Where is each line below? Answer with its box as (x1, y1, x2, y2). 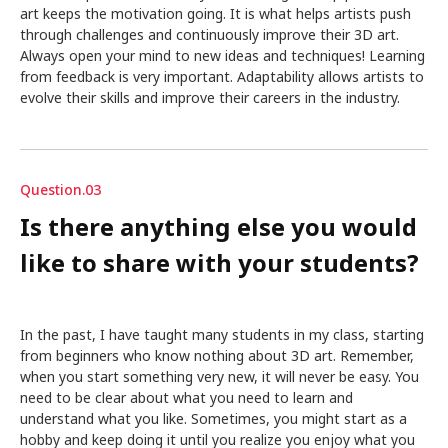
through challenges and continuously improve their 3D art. (20, 24, 399, 46)
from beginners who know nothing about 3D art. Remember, (20, 345, 414, 367)
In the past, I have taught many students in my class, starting (20, 324, 424, 346)
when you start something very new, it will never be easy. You (20, 366, 419, 388)
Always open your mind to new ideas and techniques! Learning (20, 45, 425, 67)
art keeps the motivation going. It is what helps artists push (20, 3, 411, 25)
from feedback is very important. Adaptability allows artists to (20, 66, 424, 88)
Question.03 (20, 179, 101, 201)
